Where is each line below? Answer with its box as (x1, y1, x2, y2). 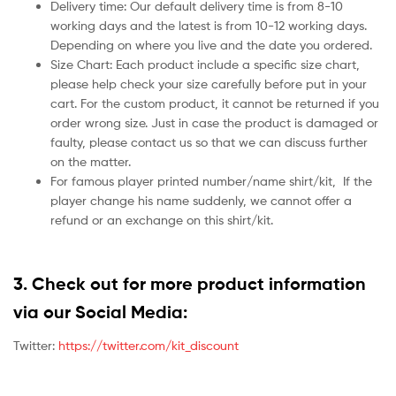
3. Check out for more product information (13, 273, 366, 295)
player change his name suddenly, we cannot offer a (50, 192, 352, 208)
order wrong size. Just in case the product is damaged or (50, 114, 378, 130)
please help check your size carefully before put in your (50, 75, 367, 91)
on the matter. (50, 153, 131, 169)
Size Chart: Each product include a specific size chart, (50, 56, 360, 72)
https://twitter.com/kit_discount (58, 337, 239, 353)
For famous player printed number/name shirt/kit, (50, 172, 336, 188)
